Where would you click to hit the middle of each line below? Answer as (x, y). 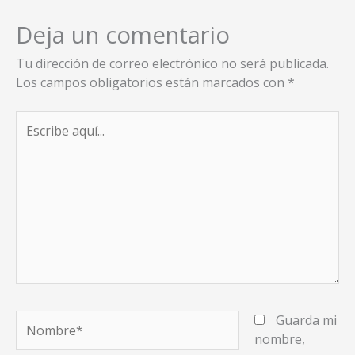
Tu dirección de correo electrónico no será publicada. (172, 64)
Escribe (36, 120)
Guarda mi (306, 321)
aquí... (31, 139)
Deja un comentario (123, 35)
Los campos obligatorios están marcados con (152, 83)
